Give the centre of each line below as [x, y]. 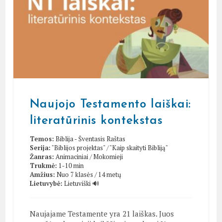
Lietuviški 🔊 [81, 183]
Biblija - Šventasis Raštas [90, 139]
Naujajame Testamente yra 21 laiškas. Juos [102, 213]
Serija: [40, 147]
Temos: [42, 139]
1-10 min [71, 165]
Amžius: [42, 174]
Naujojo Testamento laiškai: [110, 104]
